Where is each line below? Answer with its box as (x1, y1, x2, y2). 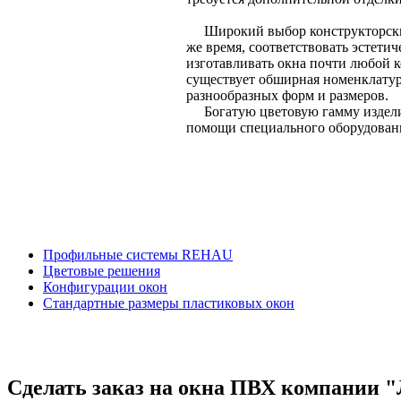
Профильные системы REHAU (43, 247, 233, 263)
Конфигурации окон (43, 279, 167, 295)
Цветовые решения (43, 263, 160, 279)
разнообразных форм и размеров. (186, 88, 388, 104)
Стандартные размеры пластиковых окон (43, 295, 294, 311)
